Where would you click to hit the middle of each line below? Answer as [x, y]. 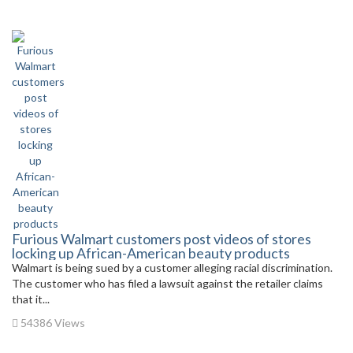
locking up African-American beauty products [151, 253]
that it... [31, 299]
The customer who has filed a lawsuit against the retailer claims [167, 283]
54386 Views [52, 323]
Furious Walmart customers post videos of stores [162, 239]
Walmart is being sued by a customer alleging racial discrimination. [173, 268]
